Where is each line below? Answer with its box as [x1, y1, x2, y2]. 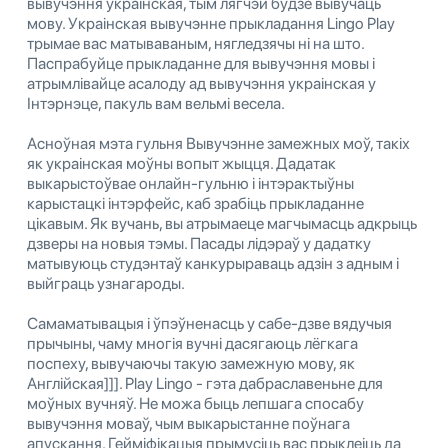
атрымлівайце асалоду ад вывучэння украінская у [27, 74, 376, 94]
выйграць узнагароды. [27, 274, 185, 294]
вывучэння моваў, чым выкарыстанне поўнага [27, 414, 350, 434]
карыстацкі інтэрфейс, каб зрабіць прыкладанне [27, 194, 364, 214]
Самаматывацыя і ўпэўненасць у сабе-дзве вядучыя [27, 314, 392, 334]
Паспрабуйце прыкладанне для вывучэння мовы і [27, 54, 375, 74]
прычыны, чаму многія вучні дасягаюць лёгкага [27, 334, 358, 354]
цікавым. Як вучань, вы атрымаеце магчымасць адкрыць [27, 214, 417, 234]
